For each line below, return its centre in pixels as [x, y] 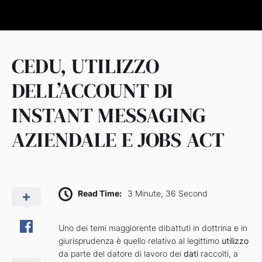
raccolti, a [218, 254]
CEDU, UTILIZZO [86, 66]
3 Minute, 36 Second [168, 194]
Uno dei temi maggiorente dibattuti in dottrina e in [153, 228]
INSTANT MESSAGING [109, 115]
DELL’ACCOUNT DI [93, 91]
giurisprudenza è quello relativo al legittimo [139, 241]
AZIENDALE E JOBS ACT [118, 140]
